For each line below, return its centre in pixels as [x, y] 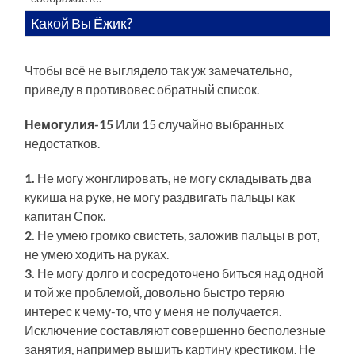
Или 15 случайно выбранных [199, 124]
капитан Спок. [65, 216]
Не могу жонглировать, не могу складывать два [174, 177]
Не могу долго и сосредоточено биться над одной [179, 273]
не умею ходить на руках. [97, 254]
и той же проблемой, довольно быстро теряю [155, 292]
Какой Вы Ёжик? [82, 23]
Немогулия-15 [69, 124]
